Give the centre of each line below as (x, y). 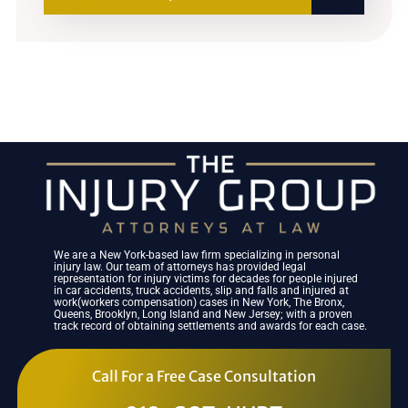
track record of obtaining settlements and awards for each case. (211, 326)
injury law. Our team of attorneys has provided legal (180, 267)
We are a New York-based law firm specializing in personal (197, 255)
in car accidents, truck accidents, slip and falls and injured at (202, 291)
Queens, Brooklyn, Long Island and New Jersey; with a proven (204, 315)
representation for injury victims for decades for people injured (206, 279)
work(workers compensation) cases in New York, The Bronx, (199, 303)
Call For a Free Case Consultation (204, 377)
